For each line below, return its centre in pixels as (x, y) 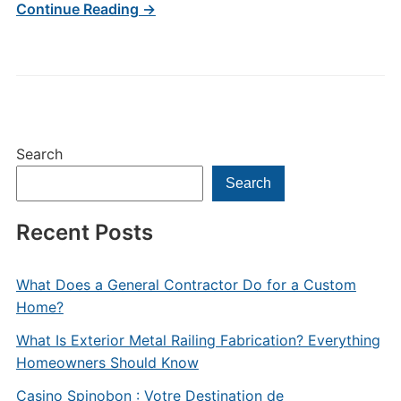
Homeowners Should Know (107, 363)
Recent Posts (84, 232)
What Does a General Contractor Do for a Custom (186, 285)
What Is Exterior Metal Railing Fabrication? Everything (198, 340)
